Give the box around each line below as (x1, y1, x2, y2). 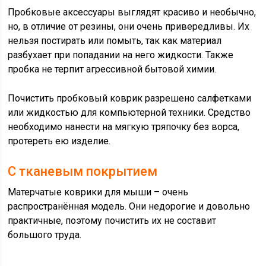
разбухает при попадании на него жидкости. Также (8, 49, 234, 61)
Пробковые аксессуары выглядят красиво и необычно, (8, 7, 256, 18)
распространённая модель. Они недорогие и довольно (8, 201, 251, 212)
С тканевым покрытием (8, 164, 158, 179)
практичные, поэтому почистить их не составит (8, 215, 217, 226)
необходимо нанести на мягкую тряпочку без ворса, (8, 121, 240, 132)
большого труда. (8, 229, 82, 240)
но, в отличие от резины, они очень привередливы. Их (8, 21, 250, 32)
